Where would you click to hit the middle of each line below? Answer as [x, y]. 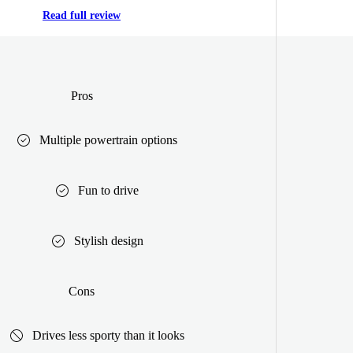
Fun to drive [108, 190]
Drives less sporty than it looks [108, 335]
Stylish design [108, 240]
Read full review [82, 16]
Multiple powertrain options [108, 139]
